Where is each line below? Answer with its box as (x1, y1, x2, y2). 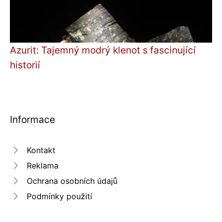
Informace (10, 113, 55, 125)
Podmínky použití (27, 191, 92, 201)
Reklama (27, 160, 58, 170)
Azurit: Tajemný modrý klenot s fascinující (10, 44, 196, 56)
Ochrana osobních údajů (27, 175, 117, 186)
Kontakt (27, 145, 55, 155)
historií (10, 58, 40, 71)
